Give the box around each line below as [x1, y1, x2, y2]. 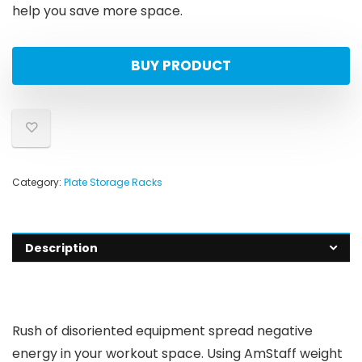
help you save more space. [12, 2, 183, 21]
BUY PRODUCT [131, 56, 231, 76]
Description [25, 240, 98, 257]
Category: [12, 175, 64, 190]
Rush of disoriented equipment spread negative [12, 322, 313, 341]
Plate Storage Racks [64, 175, 162, 190]
